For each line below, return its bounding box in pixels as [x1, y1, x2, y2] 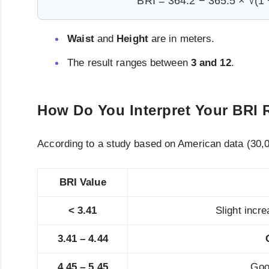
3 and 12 [190, 56, 231, 68]
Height [116, 32, 148, 44]
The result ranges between [67, 56, 191, 68]
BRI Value [59, 176, 106, 188]
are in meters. [148, 32, 215, 44]
